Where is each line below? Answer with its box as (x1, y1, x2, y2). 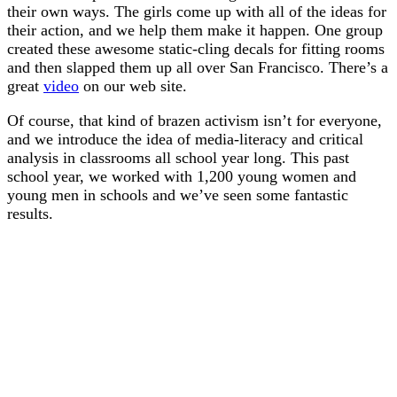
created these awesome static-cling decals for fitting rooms (7, 40, 385, 58)
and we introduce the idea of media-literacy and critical (7, 130, 363, 149)
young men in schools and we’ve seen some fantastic (7, 186, 348, 205)
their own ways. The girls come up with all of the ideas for (7, 3, 386, 21)
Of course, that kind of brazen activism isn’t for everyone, (7, 112, 382, 130)
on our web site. (79, 77, 187, 96)
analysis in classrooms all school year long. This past (7, 149, 349, 167)
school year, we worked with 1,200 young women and (7, 167, 356, 186)
